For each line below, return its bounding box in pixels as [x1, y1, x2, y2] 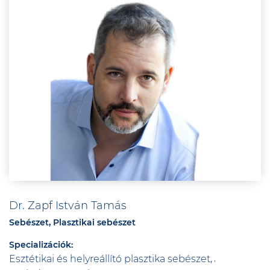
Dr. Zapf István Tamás [9, 199, 127, 212]
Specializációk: [9, 239, 73, 250]
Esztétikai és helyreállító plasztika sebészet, [9, 253, 212, 265]
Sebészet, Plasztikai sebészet [9, 217, 136, 228]
